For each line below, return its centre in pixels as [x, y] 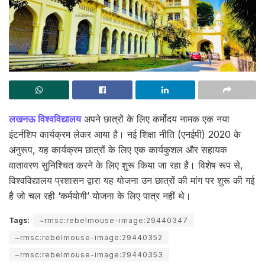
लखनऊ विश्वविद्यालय [45, 119]
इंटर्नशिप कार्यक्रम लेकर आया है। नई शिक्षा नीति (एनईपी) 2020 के [125, 134]
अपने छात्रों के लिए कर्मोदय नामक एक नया [155, 119]
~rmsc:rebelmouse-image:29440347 [114, 220]
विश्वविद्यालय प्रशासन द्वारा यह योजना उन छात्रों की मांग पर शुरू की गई [132, 180]
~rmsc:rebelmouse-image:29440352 [89, 237]
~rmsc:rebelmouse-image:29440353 [89, 255]
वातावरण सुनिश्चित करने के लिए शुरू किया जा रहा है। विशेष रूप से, [126, 165]
